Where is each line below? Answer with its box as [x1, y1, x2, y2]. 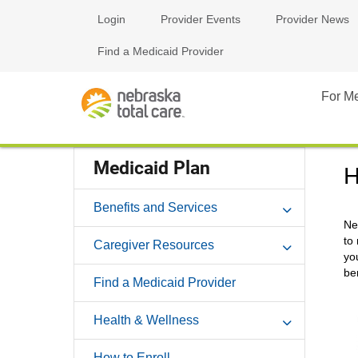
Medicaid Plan [93, 157, 210, 179]
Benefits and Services [93, 200, 217, 214]
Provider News [276, 13, 349, 26]
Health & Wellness [93, 312, 199, 327]
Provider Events [161, 13, 241, 26]
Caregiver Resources [93, 237, 214, 252]
